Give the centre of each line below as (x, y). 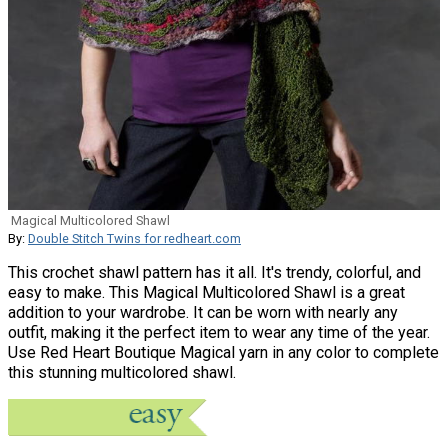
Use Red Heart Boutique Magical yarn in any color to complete (223, 353)
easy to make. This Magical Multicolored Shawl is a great (206, 293)
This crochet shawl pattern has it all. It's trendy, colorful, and (214, 273)
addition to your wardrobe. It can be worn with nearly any (203, 313)
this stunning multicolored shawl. (122, 373)
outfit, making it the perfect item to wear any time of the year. (219, 333)
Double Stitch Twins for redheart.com (134, 239)
